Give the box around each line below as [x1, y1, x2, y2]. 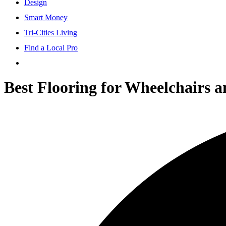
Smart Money [24, 13, 68, 22]
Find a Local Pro [24, 43, 78, 52]
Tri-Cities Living [24, 28, 77, 37]
